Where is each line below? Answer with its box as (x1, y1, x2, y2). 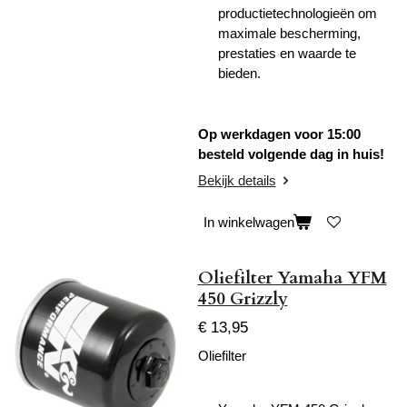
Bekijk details (197, 173, 276, 189)
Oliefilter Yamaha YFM (197, 265, 387, 290)
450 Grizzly (197, 286, 288, 311)
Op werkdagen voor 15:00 (197, 125, 361, 142)
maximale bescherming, (218, 25, 361, 42)
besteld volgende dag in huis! (197, 145, 384, 162)
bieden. (218, 65, 261, 82)
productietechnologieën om (218, 5, 377, 22)
